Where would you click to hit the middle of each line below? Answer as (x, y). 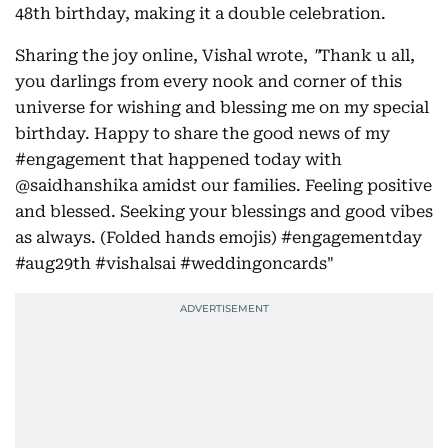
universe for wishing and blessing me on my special (222, 107)
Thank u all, (367, 55)
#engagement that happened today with (178, 159)
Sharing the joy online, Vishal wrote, (163, 55)
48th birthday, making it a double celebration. (200, 13)
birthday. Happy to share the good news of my (202, 133)
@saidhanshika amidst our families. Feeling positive (223, 185)
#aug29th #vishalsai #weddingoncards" (174, 263)
